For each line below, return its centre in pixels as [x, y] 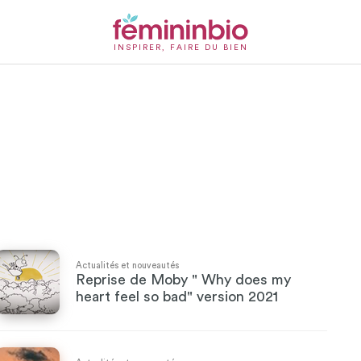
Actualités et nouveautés [127, 265]
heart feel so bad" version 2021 [177, 296]
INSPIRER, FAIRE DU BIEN [180, 48]
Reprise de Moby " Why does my [183, 279]
